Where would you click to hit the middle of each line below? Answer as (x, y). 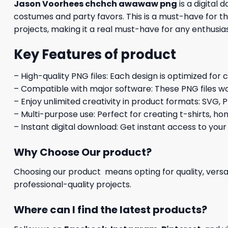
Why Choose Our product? (83, 152)
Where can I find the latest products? (110, 209)
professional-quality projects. (73, 184)
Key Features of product (95, 55)
